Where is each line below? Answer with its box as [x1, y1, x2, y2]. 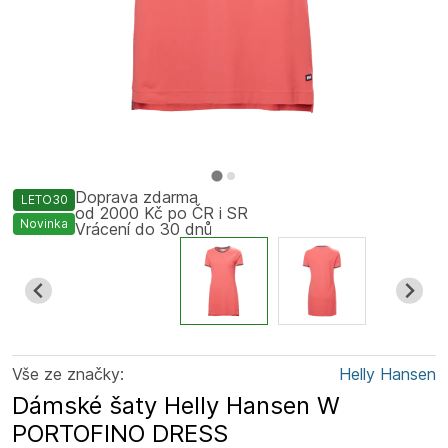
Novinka [20, 215, 68, 231]
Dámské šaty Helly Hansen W [12, 390, 340, 420]
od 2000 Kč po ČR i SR [75, 202, 248, 223]
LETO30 [20, 191, 68, 207]
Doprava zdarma [75, 186, 198, 207]
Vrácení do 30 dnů [75, 218, 212, 239]
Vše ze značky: [12, 363, 124, 384]
